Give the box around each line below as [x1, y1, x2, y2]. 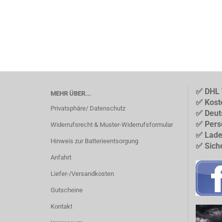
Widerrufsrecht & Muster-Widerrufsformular [51, 121, 173, 128]
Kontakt [51, 203, 72, 210]
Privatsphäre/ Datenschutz [51, 105, 125, 112]
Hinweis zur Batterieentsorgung [51, 137, 138, 145]
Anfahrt [51, 154, 71, 161]
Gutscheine [51, 186, 83, 194]
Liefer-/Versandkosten [51, 170, 114, 177]
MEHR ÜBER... [51, 90, 91, 97]
